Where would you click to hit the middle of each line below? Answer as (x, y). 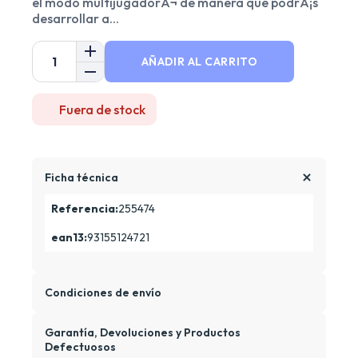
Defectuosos (80, 346)
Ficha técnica (82, 177)
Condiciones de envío (103, 292)
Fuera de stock (102, 109)
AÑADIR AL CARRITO (199, 61)
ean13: (69, 237)
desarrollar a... (76, 18)
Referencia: (85, 208)
